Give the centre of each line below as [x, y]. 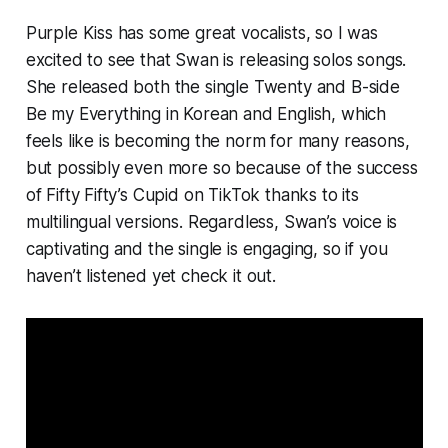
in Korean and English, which [276, 114]
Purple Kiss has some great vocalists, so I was [201, 33]
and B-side [358, 87]
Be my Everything [95, 114]
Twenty [285, 87]
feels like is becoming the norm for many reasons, [217, 141]
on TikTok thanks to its [271, 195]
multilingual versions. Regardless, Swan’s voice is [211, 222]
